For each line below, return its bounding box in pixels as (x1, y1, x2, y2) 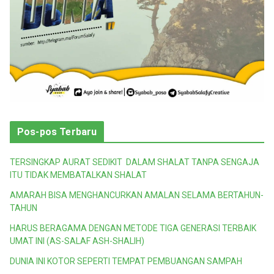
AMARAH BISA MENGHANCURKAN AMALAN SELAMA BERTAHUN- (10, 190, 264, 201)
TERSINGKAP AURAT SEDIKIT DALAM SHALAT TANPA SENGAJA (10, 157, 259, 168)
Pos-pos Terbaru (17, 126, 97, 138)
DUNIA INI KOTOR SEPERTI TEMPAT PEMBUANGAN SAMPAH (10, 256, 242, 267)
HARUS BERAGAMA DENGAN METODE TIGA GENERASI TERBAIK (10, 223, 256, 234)
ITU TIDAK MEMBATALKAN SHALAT (10, 170, 147, 180)
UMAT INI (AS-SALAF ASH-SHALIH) (10, 236, 144, 246)
